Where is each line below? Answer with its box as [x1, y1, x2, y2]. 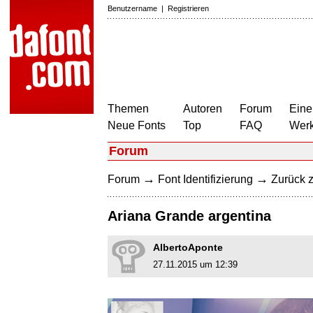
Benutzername [108, 4, 157, 13]
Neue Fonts [108, 119, 166, 131]
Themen [108, 103, 149, 115]
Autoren [183, 103, 222, 115]
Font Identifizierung [158, 173, 253, 185]
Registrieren [168, 4, 209, 13]
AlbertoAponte [153, 242, 223, 254]
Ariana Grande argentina [108, 208, 271, 224]
